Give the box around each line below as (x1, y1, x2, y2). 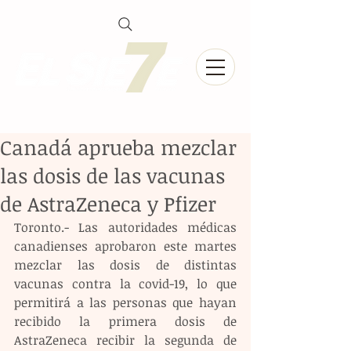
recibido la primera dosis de (14, 313, 237, 330)
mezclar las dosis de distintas (14, 256, 237, 273)
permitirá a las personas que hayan (14, 294, 237, 311)
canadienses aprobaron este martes (14, 237, 237, 255)
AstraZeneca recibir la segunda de (14, 331, 237, 349)
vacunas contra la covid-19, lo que (14, 275, 237, 292)
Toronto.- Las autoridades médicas (14, 219, 237, 236)
